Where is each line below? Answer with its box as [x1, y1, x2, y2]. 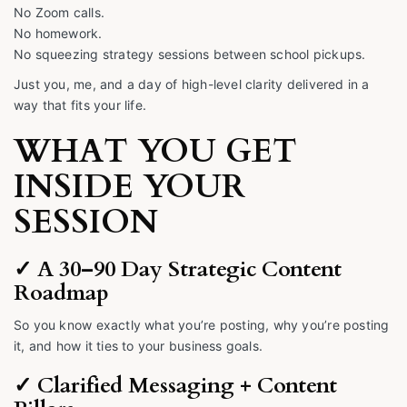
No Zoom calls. [14, 5, 104, 21]
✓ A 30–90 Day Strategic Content [14, 254, 342, 285]
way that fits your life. [14, 97, 147, 114]
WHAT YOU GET [14, 129, 297, 174]
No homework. [14, 25, 103, 42]
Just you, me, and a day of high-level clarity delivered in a [14, 76, 370, 93]
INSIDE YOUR [14, 164, 245, 210]
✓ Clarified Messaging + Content [14, 371, 337, 402]
